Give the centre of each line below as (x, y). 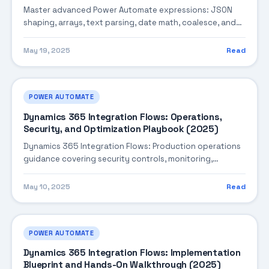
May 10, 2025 (47, 187)
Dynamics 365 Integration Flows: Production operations (132, 146)
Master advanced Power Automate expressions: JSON (128, 10)
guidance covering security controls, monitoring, (118, 159)
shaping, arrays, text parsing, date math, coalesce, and (129, 22)
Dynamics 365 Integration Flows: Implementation (132, 253)
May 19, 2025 (47, 51)
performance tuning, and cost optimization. (108, 171)
